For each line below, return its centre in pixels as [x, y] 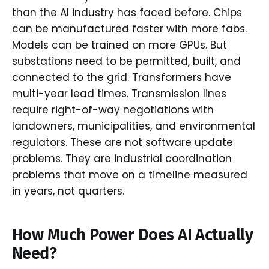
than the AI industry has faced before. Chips [127, 13]
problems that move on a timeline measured [130, 175]
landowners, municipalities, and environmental [134, 126]
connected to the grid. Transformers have [122, 78]
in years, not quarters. [68, 191]
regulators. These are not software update [122, 143]
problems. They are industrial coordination [122, 159]
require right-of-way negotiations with [113, 110]
